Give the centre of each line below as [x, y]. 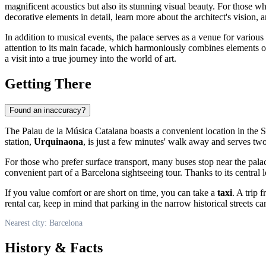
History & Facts [54, 247]
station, [19, 141]
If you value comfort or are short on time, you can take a [111, 192]
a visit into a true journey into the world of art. [91, 58]
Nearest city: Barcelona [44, 223]
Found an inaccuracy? [47, 110]
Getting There [48, 83]
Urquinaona [58, 141]
